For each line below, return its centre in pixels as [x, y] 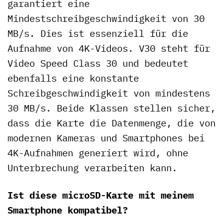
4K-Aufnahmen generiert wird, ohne [98, 152]
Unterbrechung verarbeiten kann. [92, 167]
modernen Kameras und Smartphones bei [106, 137]
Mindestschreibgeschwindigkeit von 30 [106, 18]
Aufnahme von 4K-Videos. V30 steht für [109, 48]
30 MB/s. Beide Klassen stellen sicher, [111, 108]
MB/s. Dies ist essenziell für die [98, 33]
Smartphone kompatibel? [68, 210]
